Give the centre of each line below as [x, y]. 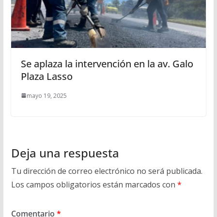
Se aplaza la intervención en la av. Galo [107, 63]
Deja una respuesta [65, 153]
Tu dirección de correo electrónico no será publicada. [107, 171]
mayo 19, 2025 [46, 95]
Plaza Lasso [46, 76]
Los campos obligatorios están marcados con [94, 184]
